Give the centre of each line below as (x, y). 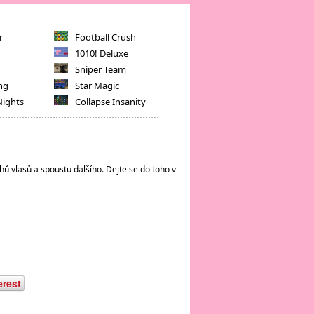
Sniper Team (101, 69)
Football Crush (106, 37)
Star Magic (97, 86)
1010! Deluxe (102, 53)
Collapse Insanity (111, 102)
